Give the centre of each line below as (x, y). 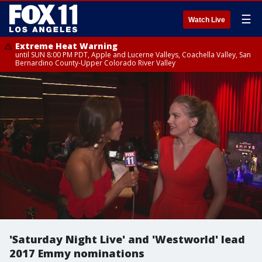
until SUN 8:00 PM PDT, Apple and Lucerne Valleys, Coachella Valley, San (133, 55)
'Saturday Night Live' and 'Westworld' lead (127, 239)
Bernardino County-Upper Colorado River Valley (95, 63)
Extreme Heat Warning (66, 46)
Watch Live (207, 20)
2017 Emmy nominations (77, 253)
